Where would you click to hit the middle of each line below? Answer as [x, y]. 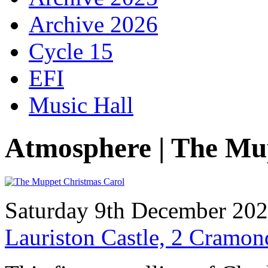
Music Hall [81, 105]
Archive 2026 [93, 25]
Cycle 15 [71, 51]
